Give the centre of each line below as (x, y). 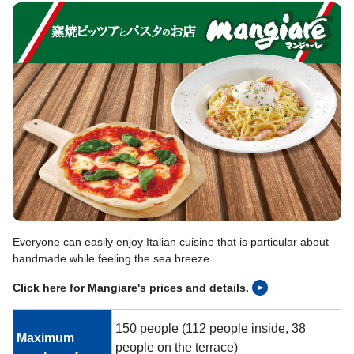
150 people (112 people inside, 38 (211, 328)
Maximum (45, 337)
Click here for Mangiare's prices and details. (131, 287)
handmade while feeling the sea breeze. (113, 258)
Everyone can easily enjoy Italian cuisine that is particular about (171, 241)
